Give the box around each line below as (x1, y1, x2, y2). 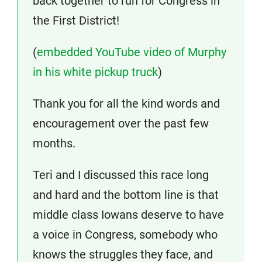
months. (33, 136, 75, 150)
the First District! (33, 13, 119, 27)
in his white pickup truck (33, 65, 158, 79)
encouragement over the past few (33, 116, 209, 130)
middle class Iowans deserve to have (33, 208, 224, 222)
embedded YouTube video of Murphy (37, 45, 226, 59)
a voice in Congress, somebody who (33, 227, 218, 242)
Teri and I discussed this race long (33, 168, 209, 182)
